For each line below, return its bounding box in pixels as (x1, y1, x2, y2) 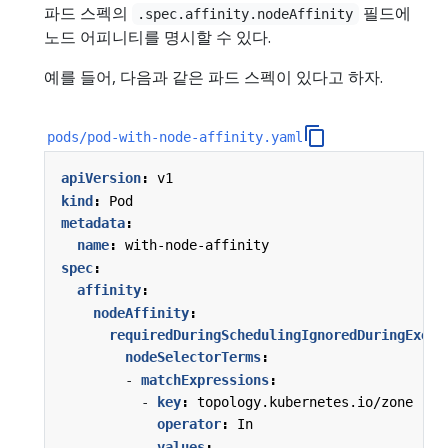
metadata (61, 214, 125, 231)
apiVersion (61, 170, 141, 187)
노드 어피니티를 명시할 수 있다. (44, 25, 271, 48)
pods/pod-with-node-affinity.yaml (47, 128, 304, 145)
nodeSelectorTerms (125, 349, 261, 366)
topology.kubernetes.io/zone (197, 394, 413, 411)
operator (157, 416, 221, 433)
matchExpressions (141, 371, 269, 388)
